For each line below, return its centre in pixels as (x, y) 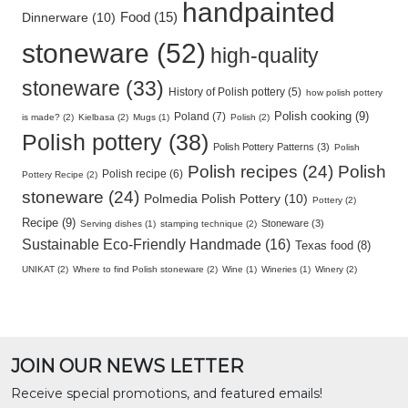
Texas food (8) (333, 245)
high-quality (265, 56)
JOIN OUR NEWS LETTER (127, 366)
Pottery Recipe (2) (60, 174)
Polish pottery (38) (115, 143)
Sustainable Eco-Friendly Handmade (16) (156, 245)
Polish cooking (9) (321, 116)
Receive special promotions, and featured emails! (167, 393)
